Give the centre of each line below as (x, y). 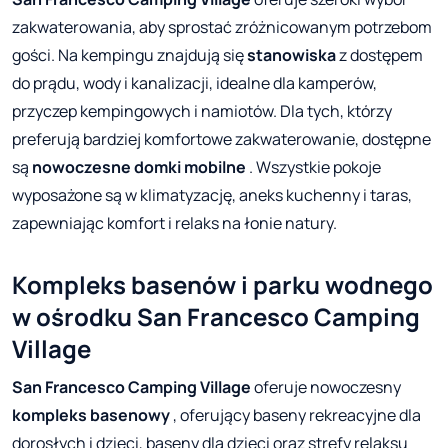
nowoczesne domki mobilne (139, 167)
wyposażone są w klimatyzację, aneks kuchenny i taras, (212, 195)
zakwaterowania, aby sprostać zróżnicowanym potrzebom (222, 27)
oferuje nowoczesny (326, 387)
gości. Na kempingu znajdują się (129, 55)
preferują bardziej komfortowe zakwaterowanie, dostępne (221, 139)
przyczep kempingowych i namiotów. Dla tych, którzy (202, 111)
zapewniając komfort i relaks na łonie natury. (174, 223)
